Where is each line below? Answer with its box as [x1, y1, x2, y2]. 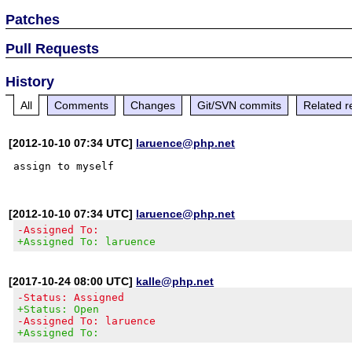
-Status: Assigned [17, 291, 125, 303]
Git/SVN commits [197, 98, 282, 112]
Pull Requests [5, 40, 100, 57]
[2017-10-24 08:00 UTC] [9, 274, 137, 288]
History [5, 73, 55, 90]
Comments [54, 98, 109, 112]
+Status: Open [17, 302, 100, 315]
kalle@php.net [136, 274, 214, 288]
